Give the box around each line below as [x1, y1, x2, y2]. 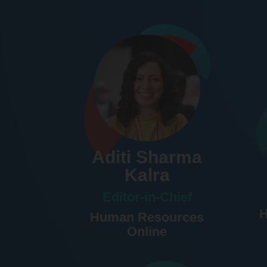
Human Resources [90, 210, 204, 225]
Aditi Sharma [92, 147, 203, 167]
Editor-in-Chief [102, 190, 192, 205]
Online [127, 224, 167, 240]
